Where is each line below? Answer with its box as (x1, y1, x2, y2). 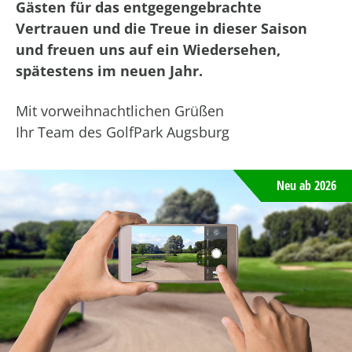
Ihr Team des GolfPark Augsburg (16, 122, 229, 141)
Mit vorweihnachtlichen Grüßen (16, 101, 224, 120)
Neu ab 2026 (277, 176, 336, 194)
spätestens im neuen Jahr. (16, 60, 203, 80)
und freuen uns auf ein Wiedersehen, (16, 39, 280, 59)
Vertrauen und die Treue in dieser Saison (16, 18, 307, 38)
